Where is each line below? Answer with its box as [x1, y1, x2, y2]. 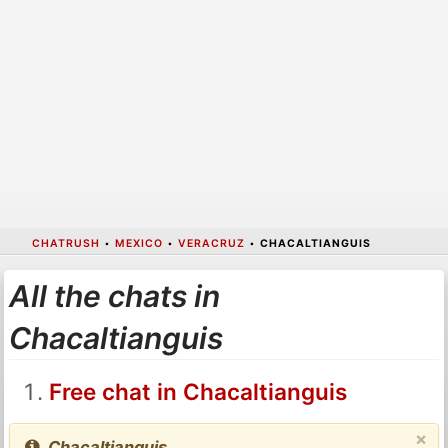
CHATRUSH [31, 236, 100, 250]
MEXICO [114, 236, 163, 250]
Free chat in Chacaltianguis [48, 377, 347, 405]
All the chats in [8, 277, 220, 314]
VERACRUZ [177, 236, 245, 250]
